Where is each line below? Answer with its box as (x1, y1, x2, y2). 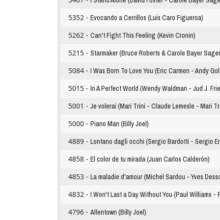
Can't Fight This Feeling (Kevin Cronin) (90, 31, 195, 40)
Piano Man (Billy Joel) (90, 119, 149, 129)
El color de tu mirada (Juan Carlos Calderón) (90, 155, 210, 164)
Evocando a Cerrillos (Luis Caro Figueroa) (90, 13, 203, 23)
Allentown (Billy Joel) (90, 208, 146, 217)
